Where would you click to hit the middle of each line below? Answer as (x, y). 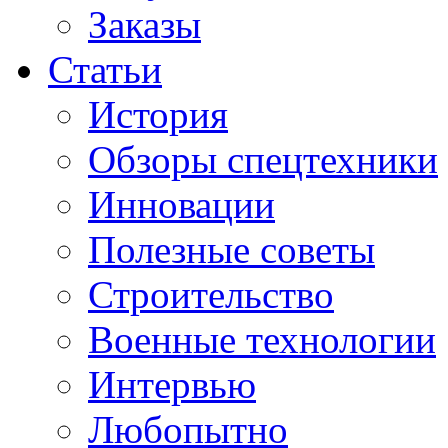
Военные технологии (262, 339)
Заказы (144, 24)
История (158, 114)
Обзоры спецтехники (263, 159)
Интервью (172, 384)
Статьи (105, 69)
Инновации (181, 204)
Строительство (211, 294)
